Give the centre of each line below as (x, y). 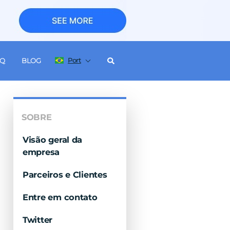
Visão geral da (53, 140)
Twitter (38, 220)
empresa (41, 152)
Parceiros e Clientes (65, 175)
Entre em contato (60, 197)
